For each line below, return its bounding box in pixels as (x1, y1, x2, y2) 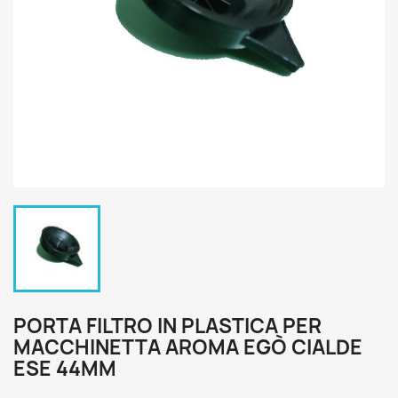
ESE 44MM (13, 355, 116, 382)
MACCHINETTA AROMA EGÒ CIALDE (13, 334, 362, 361)
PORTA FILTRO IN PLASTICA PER (13, 313, 322, 339)
